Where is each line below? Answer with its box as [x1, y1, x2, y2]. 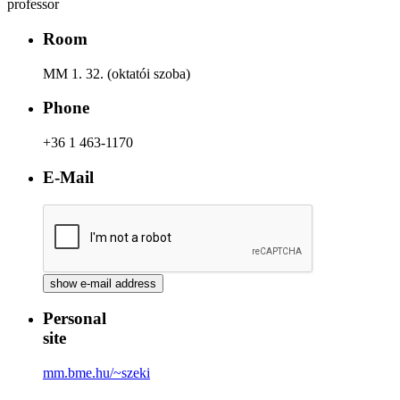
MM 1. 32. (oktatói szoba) [43, 65, 190, 81]
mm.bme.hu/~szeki [43, 365, 150, 380]
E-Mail [43, 167, 94, 187]
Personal [43, 309, 106, 329]
